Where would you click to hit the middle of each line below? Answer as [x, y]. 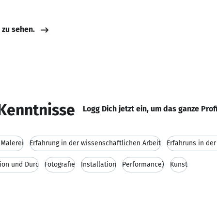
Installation [99, 164]
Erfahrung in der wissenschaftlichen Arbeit [95, 143]
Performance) [143, 164]
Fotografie [60, 164]
